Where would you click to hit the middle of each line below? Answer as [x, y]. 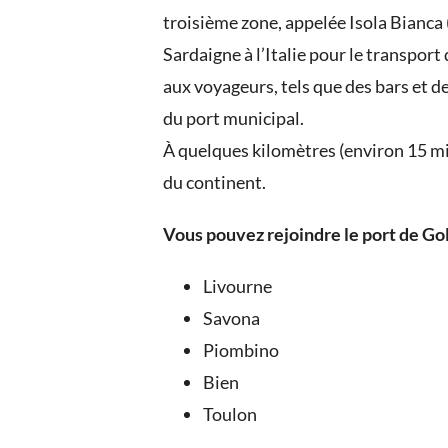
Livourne [238, 285]
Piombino [241, 349]
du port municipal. [234, 117]
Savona [232, 317]
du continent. [215, 181]
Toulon [230, 413]
